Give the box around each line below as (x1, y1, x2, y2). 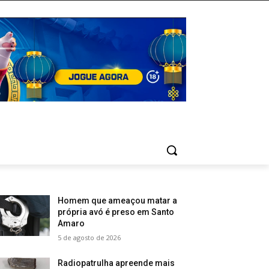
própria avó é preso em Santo (58, 207, 175, 217)
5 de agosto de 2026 (58, 233, 121, 242)
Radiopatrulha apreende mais (58, 258, 175, 268)
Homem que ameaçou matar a (58, 196, 178, 205)
